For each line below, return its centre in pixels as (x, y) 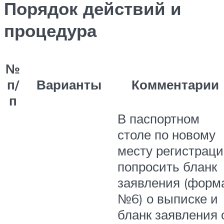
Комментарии (175, 85)
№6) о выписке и (168, 199)
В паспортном (158, 119)
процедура (50, 31)
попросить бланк (167, 167)
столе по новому (166, 135)
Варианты (69, 85)
